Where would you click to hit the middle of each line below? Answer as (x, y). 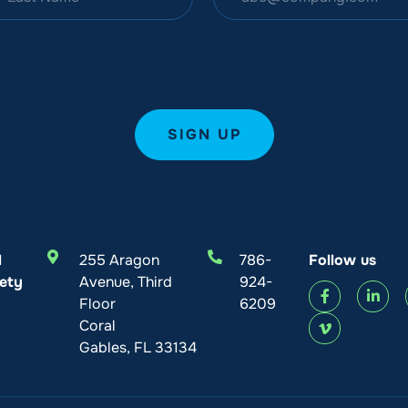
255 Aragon (119, 260)
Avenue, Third (125, 281)
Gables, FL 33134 (138, 347)
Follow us (342, 260)
